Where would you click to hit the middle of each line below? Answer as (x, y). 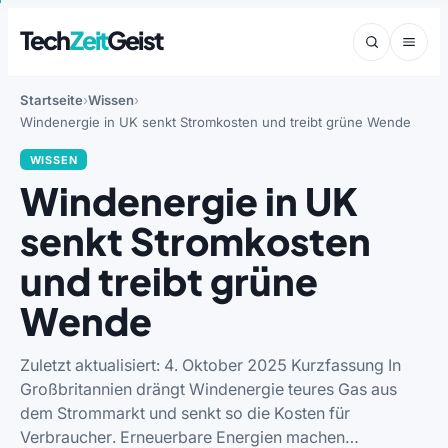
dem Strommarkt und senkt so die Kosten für (185, 412)
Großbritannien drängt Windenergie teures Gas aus (208, 388)
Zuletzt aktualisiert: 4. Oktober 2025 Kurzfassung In (210, 364)
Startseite (51, 100)
